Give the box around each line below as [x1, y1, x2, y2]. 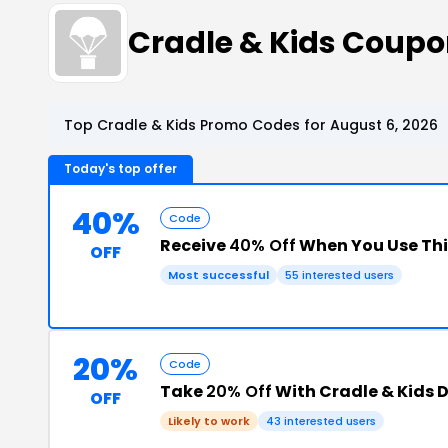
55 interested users [285, 267, 394, 283]
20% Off [206, 380, 272, 403]
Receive [160, 234, 229, 257]
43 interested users [266, 413, 376, 429]
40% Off [229, 234, 296, 257]
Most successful [168, 267, 269, 283]
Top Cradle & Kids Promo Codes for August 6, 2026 [64, 115, 438, 135]
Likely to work [168, 413, 250, 429]
